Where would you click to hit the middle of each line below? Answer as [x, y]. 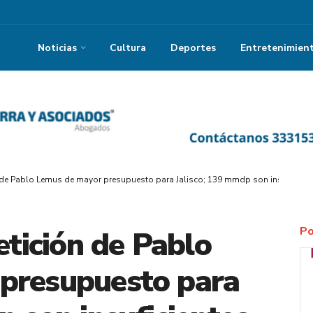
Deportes [193, 48]
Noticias [57, 48]
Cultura [128, 48]
